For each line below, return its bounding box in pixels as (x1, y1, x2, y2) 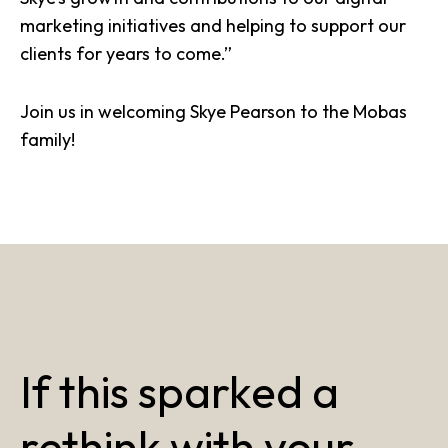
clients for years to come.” (20, 42, 232, 65)
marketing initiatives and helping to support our (20, 14, 406, 37)
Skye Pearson (190, 100, 296, 123)
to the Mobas (296, 100, 407, 123)
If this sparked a (20, 363, 339, 420)
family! (20, 128, 75, 151)
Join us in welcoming (20, 100, 190, 123)
